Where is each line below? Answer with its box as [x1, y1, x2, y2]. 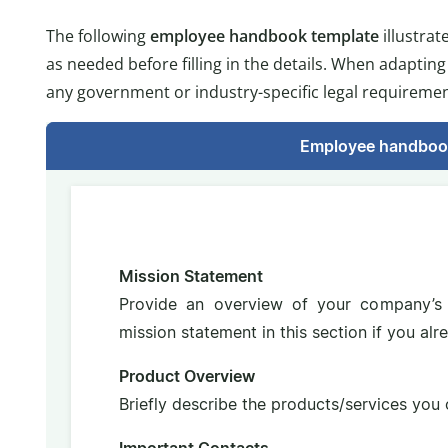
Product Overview [118, 366, 255, 387]
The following [46, 25, 150, 48]
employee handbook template [150, 25, 379, 48]
